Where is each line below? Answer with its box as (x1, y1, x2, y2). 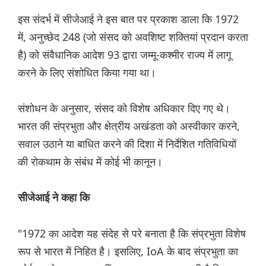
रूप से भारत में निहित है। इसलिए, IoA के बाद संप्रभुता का (18, 244, 238, 259)
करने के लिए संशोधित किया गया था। (18, 65, 156, 80)
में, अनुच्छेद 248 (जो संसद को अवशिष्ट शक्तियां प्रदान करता (18, 30, 248, 45)
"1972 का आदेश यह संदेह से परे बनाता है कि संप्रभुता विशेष (18, 226, 246, 241)
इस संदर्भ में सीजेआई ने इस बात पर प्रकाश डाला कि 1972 (18, 12, 239, 27)
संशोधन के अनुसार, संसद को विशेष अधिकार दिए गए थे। (18, 101, 230, 116)
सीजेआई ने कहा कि (18, 192, 90, 204)
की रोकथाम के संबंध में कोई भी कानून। (18, 154, 163, 169)
